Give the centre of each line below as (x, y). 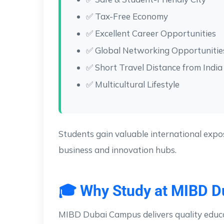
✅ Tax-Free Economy (127, 16)
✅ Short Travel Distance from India (154, 67)
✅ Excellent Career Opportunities (151, 33)
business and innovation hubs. (117, 149)
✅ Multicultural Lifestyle (133, 84)
